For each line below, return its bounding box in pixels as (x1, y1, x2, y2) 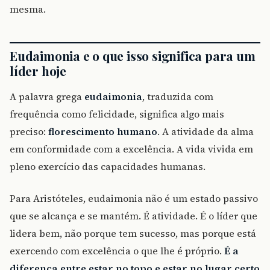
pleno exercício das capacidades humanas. (10, 159, 206, 173)
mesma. (10, 2, 46, 16)
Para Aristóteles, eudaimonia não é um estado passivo (10, 191, 258, 205)
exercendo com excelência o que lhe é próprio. (10, 243, 224, 257)
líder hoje (10, 61, 66, 79)
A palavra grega (10, 89, 84, 103)
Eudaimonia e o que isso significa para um (10, 46, 256, 64)
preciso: (10, 124, 48, 138)
